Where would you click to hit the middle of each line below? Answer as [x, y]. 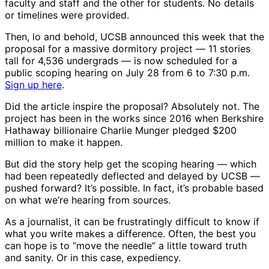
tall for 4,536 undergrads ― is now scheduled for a [121, 61]
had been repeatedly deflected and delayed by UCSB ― [132, 176]
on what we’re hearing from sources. [89, 200]
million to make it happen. [65, 143]
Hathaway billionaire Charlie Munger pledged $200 [121, 131]
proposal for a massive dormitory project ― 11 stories [128, 49]
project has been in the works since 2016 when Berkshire [134, 119]
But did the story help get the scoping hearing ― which [131, 164]
